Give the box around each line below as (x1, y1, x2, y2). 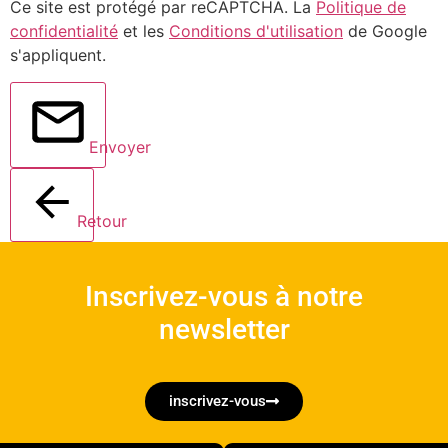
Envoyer (89, 136, 151, 157)
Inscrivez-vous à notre (85, 279, 363, 313)
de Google (343, 21, 427, 42)
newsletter (158, 312, 290, 346)
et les (118, 21, 169, 42)
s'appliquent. (10, 45, 106, 66)
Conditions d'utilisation (169, 21, 343, 42)
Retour (77, 210, 127, 231)
